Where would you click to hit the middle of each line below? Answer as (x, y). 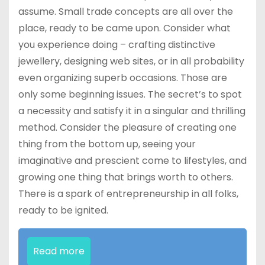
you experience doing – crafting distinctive (117, 45)
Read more (59, 251)
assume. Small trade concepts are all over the (126, 12)
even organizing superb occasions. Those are (123, 78)
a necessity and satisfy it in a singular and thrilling (132, 111)
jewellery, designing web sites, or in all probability (131, 62)
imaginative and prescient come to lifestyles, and (132, 161)
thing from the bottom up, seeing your (107, 144)
